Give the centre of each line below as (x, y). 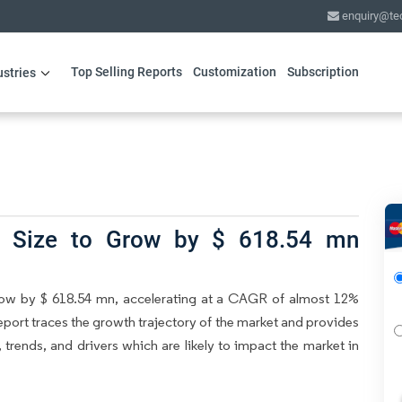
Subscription (323, 72)
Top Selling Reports (126, 72)
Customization (234, 72)
